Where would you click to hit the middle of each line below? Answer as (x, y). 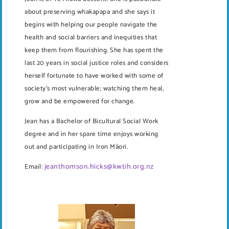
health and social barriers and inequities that (91, 37)
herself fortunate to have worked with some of (94, 76)
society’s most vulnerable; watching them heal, (94, 88)
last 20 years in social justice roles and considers (97, 63)
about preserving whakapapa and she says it (90, 12)
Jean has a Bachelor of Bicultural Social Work (91, 121)
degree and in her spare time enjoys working (91, 134)
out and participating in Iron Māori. (76, 147)
